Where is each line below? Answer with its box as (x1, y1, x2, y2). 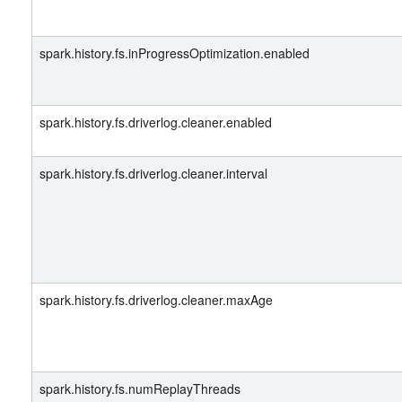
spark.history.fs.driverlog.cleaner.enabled (39, 113, 272, 131)
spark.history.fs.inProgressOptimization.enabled (39, 44, 310, 62)
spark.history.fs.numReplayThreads (39, 380, 240, 398)
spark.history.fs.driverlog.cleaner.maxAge (39, 291, 273, 309)
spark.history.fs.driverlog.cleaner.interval (39, 164, 267, 182)
